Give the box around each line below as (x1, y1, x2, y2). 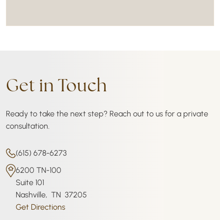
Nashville (16, 190, 46, 199)
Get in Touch (6, 74, 107, 96)
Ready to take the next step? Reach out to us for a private (6, 109, 208, 118)
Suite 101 (16, 178, 44, 187)
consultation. (6, 121, 50, 131)
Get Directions (16, 202, 65, 212)
